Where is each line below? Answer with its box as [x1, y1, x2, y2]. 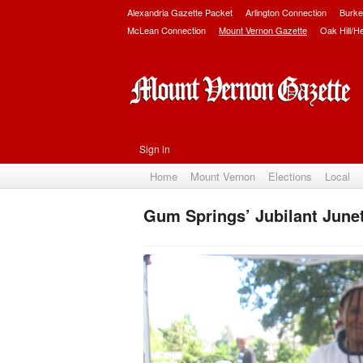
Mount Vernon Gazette [219, 23, 307, 36]
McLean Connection [127, 23, 206, 36]
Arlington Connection [246, 6, 327, 19]
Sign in [139, 142, 170, 156]
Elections [268, 169, 312, 184]
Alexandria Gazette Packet [127, 6, 233, 19]
